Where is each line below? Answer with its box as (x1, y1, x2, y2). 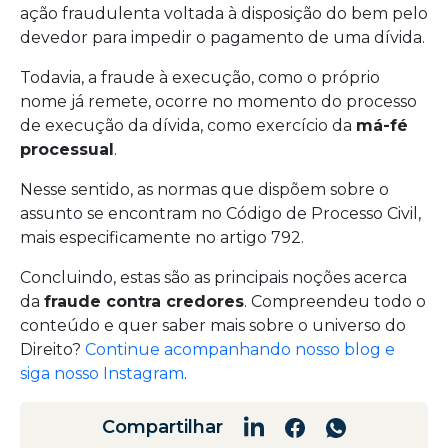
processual (20, 140, 114, 159)
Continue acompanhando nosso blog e (85, 340, 395, 359)
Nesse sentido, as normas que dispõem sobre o (20, 180, 389, 199)
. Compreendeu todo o (244, 292, 426, 311)
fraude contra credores (44, 292, 244, 311)
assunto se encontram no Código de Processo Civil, (20, 204, 421, 223)
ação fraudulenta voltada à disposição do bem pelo (20, 4, 428, 23)
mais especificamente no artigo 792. (20, 228, 304, 247)
